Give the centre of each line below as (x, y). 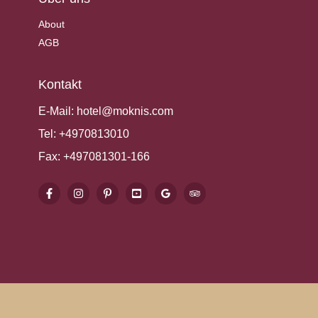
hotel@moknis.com (125, 111)
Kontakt (60, 84)
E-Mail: (57, 111)
